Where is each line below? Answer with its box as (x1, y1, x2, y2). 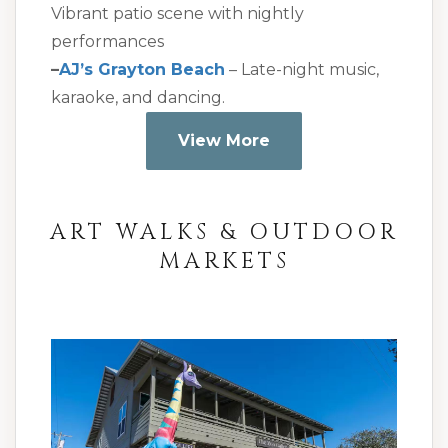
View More (178, 131, 270, 151)
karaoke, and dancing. (51, 88, 225, 108)
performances (51, 32, 164, 52)
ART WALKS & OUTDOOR (49, 218, 399, 248)
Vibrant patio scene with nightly (51, 4, 304, 24)
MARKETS (158, 247, 290, 277)
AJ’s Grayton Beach (59, 60, 225, 80)
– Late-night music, (225, 60, 379, 80)
